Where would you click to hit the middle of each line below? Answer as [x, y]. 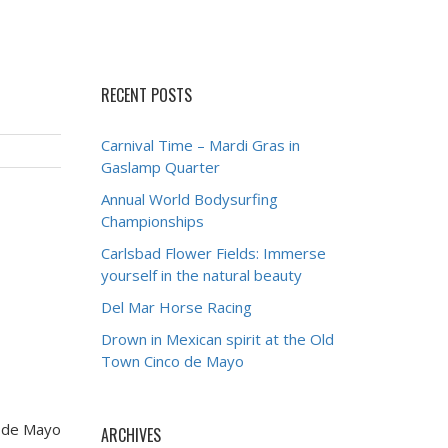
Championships [152, 221]
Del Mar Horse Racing [176, 307]
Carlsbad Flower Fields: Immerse [213, 253]
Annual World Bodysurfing [189, 199]
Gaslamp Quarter [160, 167]
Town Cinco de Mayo [172, 361]
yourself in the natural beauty [201, 275]
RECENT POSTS [146, 95]
